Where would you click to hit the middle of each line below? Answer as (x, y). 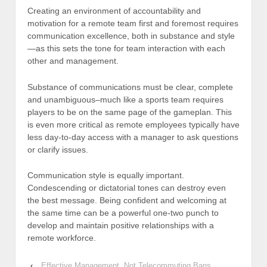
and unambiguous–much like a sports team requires (125, 99)
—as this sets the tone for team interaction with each (126, 49)
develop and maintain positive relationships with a (121, 225)
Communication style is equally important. (106, 175)
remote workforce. (62, 237)
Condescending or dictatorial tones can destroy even (127, 187)
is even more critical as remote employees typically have (133, 124)
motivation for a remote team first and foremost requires (133, 24)
